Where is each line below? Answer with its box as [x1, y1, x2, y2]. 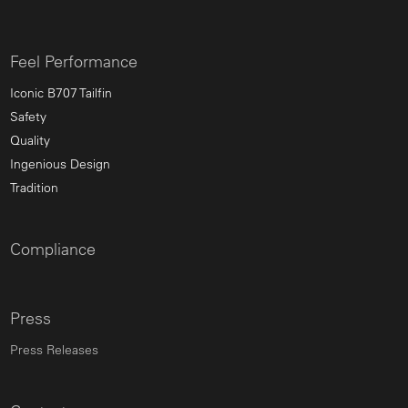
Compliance [10, 238, 96, 260]
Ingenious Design [10, 155, 110, 172]
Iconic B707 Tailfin [10, 84, 112, 101]
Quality [10, 131, 50, 148]
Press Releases [10, 341, 98, 358]
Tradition [10, 178, 58, 196]
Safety [10, 107, 46, 125]
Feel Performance [10, 50, 138, 72]
